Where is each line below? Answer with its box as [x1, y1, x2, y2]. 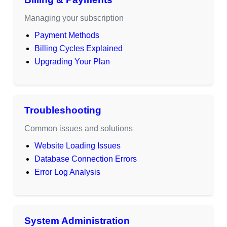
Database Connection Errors [34, 154, 137, 163]
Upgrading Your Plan [34, 57, 110, 66]
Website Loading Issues [34, 141, 121, 150]
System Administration [24, 215, 130, 226]
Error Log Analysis [34, 167, 100, 176]
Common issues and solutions [24, 124, 133, 133]
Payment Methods [34, 30, 99, 40]
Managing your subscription [24, 13, 124, 22]
